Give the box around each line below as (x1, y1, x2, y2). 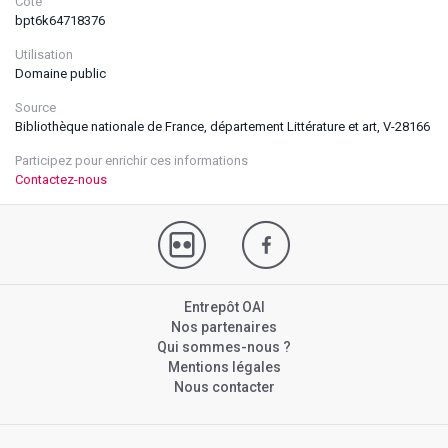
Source (15, 100, 56, 115)
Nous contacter (173, 379, 275, 395)
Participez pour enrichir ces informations (15, 153, 248, 168)
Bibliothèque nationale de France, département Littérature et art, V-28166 (15, 119, 430, 134)
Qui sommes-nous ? (157, 339, 291, 355)
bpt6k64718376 (15, 13, 105, 28)
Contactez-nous (15, 172, 107, 187)
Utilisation (15, 47, 73, 62)
